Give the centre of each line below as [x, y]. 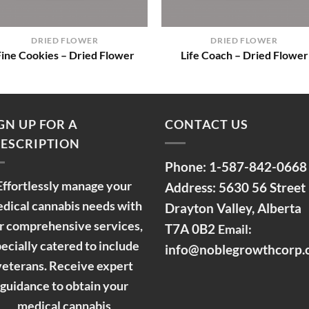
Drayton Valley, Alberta [233, 208]
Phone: [187, 166]
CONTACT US [207, 124]
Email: [235, 229]
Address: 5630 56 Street [235, 187]
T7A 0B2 [191, 228]
